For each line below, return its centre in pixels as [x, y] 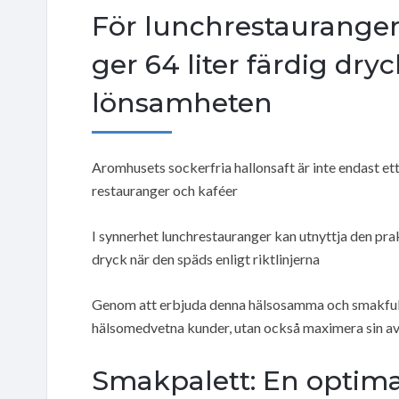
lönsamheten [182, 102]
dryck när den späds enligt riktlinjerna [206, 258]
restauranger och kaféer [165, 190]
